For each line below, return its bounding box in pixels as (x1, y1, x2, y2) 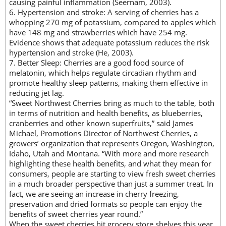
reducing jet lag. (9, 88, 64, 98)
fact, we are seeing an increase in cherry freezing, (9, 189, 179, 199)
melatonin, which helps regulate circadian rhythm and (9, 68, 196, 78)
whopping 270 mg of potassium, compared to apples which (9, 17, 216, 28)
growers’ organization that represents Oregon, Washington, (9, 138, 214, 149)
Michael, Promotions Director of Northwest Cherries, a (9, 128, 198, 139)
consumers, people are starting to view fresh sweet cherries (9, 168, 215, 179)
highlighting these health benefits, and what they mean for (9, 158, 211, 169)
